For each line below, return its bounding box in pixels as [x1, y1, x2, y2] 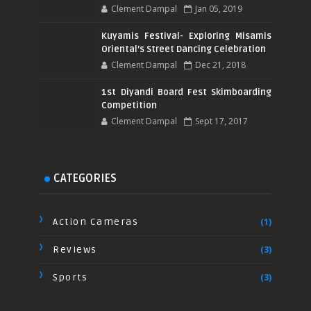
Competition [101, 100, 158, 112]
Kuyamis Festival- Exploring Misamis [101, 31, 272, 42]
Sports [53, 271, 88, 284]
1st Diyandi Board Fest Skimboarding [101, 87, 272, 99]
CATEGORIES [53, 171, 117, 186]
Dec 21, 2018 [195, 59, 246, 72]
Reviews [53, 244, 97, 256]
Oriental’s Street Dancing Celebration [101, 44, 267, 56]
